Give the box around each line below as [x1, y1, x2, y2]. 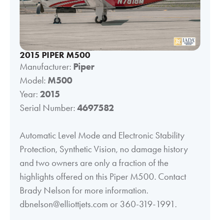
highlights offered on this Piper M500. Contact [20, 170, 186, 182]
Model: [20, 74, 48, 86]
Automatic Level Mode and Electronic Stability [20, 129, 185, 141]
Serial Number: [20, 102, 77, 113]
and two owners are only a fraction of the [20, 157, 168, 168]
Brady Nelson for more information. [20, 184, 148, 196]
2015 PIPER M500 [20, 49, 90, 60]
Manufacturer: [20, 60, 73, 72]
